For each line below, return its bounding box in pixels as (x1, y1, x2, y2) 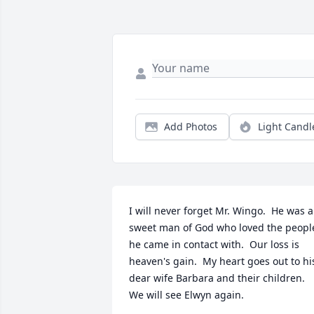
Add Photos (164, 120, 217, 134)
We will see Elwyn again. (129, 288, 244, 302)
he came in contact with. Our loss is (129, 238, 299, 252)
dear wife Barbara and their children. (129, 271, 305, 285)
